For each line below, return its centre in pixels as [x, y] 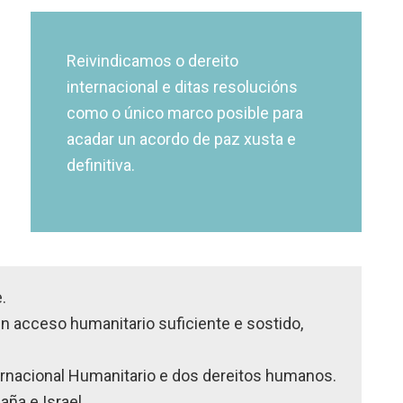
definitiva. [101, 165]
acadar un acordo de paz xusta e [182, 139]
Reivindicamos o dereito [153, 60]
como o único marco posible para [185, 112]
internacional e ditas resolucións [183, 86]
